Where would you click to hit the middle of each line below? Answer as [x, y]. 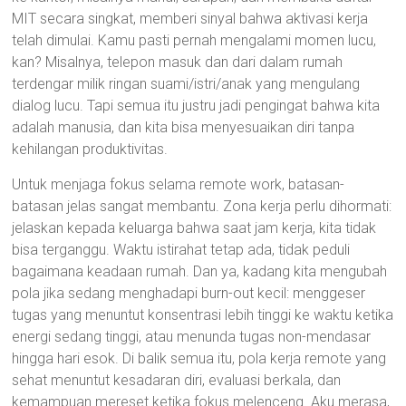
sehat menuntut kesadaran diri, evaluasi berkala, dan [177, 380]
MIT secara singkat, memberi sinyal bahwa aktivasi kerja [190, 19]
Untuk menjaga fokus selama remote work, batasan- [179, 184]
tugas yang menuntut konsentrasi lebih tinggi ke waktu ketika [203, 315]
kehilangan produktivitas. [90, 149]
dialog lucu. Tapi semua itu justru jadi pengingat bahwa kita [196, 106]
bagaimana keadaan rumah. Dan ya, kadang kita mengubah [200, 271]
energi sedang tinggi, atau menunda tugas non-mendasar [192, 337]
